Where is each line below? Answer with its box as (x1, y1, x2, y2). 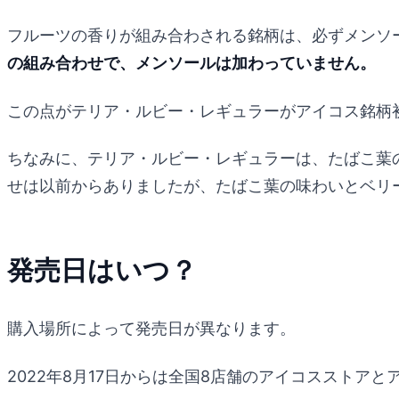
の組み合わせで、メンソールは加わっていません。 (7, 53, 376, 73)
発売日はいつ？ (7, 254, 197, 287)
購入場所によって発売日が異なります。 (7, 319, 296, 338)
